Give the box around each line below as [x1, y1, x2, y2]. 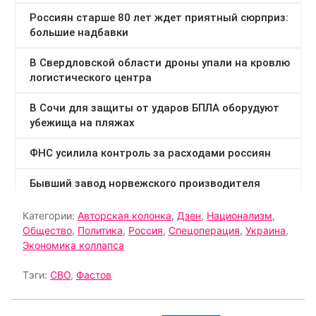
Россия [128, 224, 163, 237]
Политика [78, 224, 123, 237]
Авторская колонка [78, 209, 171, 222]
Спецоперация [169, 224, 240, 237]
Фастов [76, 269, 111, 281]
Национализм [207, 209, 272, 222]
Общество [23, 224, 72, 237]
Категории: [23, 209, 78, 222]
